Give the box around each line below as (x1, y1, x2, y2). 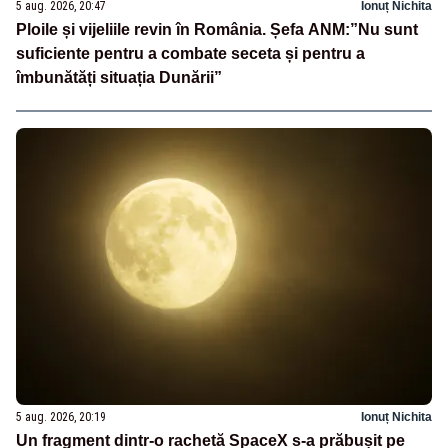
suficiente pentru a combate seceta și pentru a (16, 45, 365, 63)
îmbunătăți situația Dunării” (16, 69, 222, 87)
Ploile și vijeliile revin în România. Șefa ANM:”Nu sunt (16, 21, 418, 39)
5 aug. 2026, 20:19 (16, 410, 106, 425)
